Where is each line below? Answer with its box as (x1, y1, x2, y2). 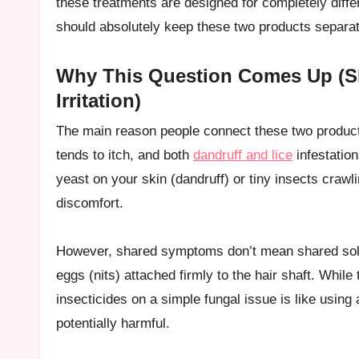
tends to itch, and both (56, 147, 193, 163)
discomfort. (56, 195, 123, 211)
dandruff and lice (193, 147, 292, 163)
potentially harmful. (56, 315, 170, 331)
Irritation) (56, 89, 141, 111)
